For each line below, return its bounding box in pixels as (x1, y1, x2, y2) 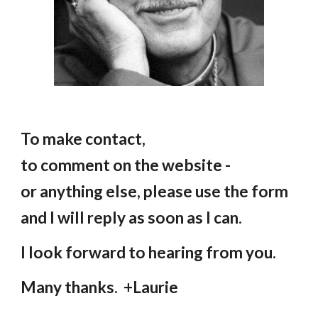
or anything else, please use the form (21, 182, 289, 202)
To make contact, (21, 129, 146, 149)
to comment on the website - (21, 155, 231, 175)
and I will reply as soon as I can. (21, 208, 248, 228)
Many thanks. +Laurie (21, 278, 179, 297)
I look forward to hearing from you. (21, 243, 277, 263)
